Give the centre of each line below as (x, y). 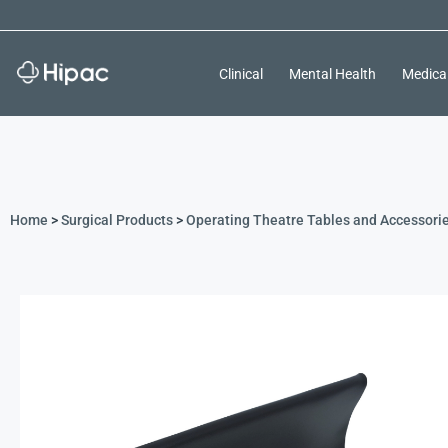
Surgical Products (117, 219)
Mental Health (332, 73)
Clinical (240, 73)
